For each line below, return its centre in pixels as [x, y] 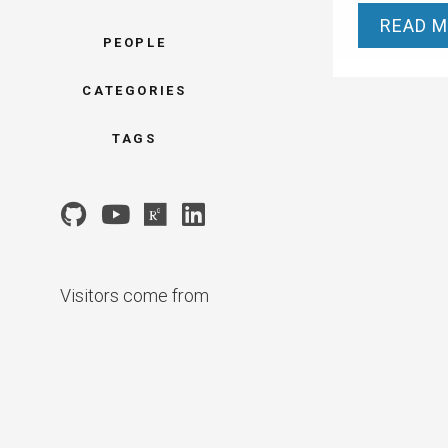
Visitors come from [134, 295]
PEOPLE [134, 42]
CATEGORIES [134, 90]
